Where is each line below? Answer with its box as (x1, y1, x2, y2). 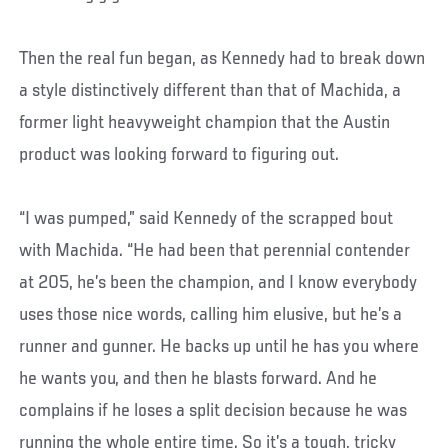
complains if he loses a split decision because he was (19, 400, 408, 421)
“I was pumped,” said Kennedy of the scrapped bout (19, 208, 394, 229)
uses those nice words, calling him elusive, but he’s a (19, 304, 403, 325)
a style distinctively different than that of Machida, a (19, 80, 402, 101)
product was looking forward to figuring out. (19, 144, 340, 165)
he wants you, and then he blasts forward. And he (19, 368, 378, 389)
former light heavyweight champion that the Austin (19, 112, 391, 133)
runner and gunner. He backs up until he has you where (19, 336, 420, 357)
